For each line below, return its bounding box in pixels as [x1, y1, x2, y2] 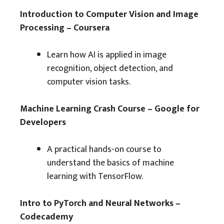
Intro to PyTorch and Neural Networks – [20, 196, 180, 211]
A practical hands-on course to [47, 142, 161, 157]
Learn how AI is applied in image [47, 47, 166, 62]
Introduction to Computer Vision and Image [20, 7, 198, 22]
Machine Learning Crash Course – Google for [20, 101, 199, 116]
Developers [20, 115, 66, 130]
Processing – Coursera [20, 20, 109, 35]
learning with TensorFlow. [47, 169, 143, 184]
